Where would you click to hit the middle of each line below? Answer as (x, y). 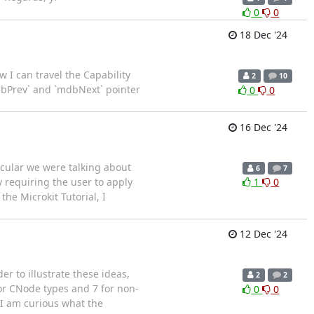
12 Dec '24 (262, 234)
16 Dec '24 (262, 127)
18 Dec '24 (262, 35)
